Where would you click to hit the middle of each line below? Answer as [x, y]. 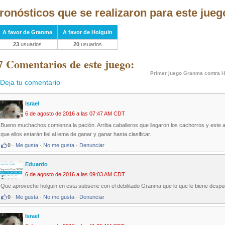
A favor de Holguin [88, 32]
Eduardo [36, 164]
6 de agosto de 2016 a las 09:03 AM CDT [75, 175]
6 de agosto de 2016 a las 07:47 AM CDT [75, 114]
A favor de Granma [27, 32]
